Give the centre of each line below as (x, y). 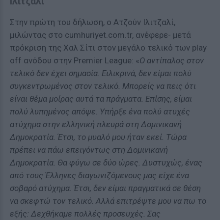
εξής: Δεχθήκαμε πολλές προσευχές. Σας (85, 214)
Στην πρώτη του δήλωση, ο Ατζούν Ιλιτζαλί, (93, 22)
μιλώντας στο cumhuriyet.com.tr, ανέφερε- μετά (100, 35)
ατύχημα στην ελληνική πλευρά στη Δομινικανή (96, 124)
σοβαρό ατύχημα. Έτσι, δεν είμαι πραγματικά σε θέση (105, 188)
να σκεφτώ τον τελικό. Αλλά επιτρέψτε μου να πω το (108, 201)
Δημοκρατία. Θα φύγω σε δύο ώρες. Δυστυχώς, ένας (106, 163)
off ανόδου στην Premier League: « (75, 60)
